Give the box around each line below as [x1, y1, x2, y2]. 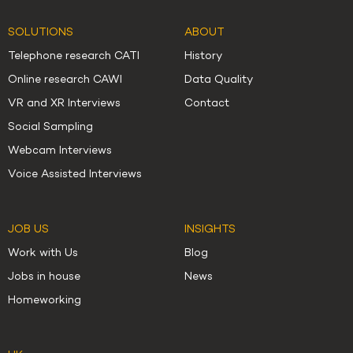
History [184, 50, 222, 63]
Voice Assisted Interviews [8, 169, 142, 181]
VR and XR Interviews [8, 98, 121, 110]
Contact [184, 98, 229, 110]
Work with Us [8, 247, 78, 260]
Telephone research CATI [8, 50, 139, 63]
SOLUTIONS [8, 27, 73, 39]
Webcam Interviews [8, 145, 112, 158]
